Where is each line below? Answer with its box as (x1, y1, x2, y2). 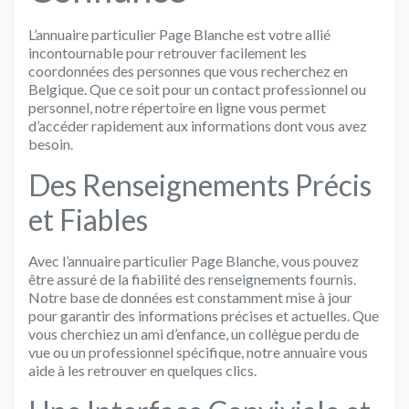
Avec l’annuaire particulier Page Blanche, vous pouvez (28, 251, 359, 269)
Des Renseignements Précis (28, 166, 372, 203)
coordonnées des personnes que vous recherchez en (28, 61, 348, 79)
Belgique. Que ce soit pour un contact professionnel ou (28, 79, 366, 98)
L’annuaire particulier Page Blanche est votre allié (28, 25, 330, 43)
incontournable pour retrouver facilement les (28, 43, 307, 61)
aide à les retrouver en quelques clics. (28, 361, 257, 379)
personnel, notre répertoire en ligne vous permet (28, 98, 326, 116)
